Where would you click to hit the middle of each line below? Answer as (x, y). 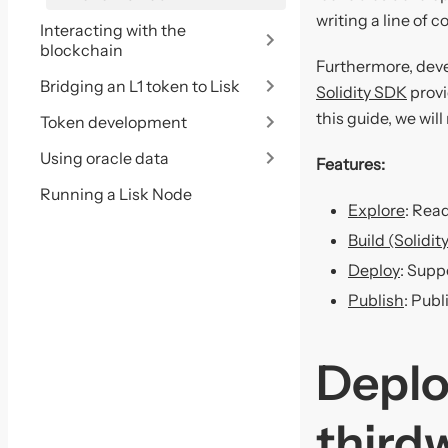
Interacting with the (113, 30)
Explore (376, 210)
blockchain (81, 50)
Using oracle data (104, 158)
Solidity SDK (361, 92)
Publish (376, 300)
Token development (113, 122)
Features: (350, 164)
